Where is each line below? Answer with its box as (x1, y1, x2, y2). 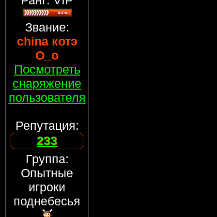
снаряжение (13, 77, 81, 90)
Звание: (25, 20, 69, 34)
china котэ (16, 34, 77, 48)
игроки (29, 180, 65, 194)
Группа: (25, 152, 69, 166)
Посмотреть (14, 62, 80, 76)
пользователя (8, 91, 86, 104)
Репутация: (15, 119, 79, 132)
